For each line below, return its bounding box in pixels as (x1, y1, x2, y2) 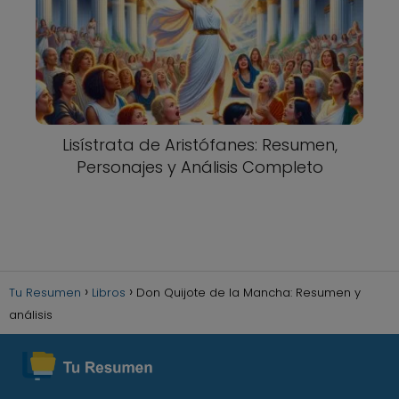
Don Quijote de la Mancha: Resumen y (136, 283, 361, 301)
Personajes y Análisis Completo (76, 155, 323, 178)
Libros (92, 283, 126, 301)
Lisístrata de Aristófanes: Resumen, (61, 133, 338, 156)
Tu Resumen (9, 283, 81, 301)
